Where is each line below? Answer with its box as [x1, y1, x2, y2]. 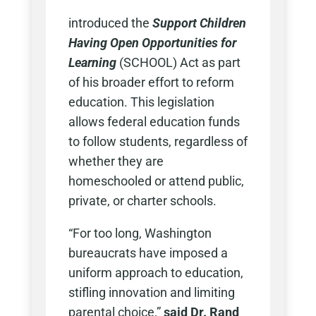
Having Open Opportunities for [68, 35, 236, 51]
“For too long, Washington [68, 226, 212, 241]
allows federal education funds [68, 114, 240, 130]
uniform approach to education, [68, 265, 243, 281]
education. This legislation [68, 95, 214, 110]
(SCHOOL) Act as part [116, 55, 241, 71]
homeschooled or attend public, [68, 174, 244, 189]
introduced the [68, 16, 152, 31]
